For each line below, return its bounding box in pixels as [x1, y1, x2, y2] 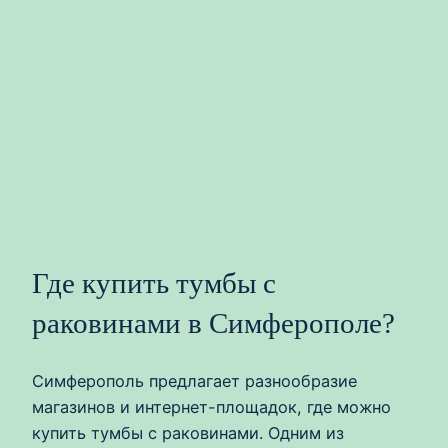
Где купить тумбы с [32, 267, 276, 300]
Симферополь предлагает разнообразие [32, 370, 357, 391]
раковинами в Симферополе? [32, 307, 395, 340]
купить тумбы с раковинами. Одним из [32, 422, 344, 443]
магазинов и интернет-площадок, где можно [32, 396, 391, 417]
